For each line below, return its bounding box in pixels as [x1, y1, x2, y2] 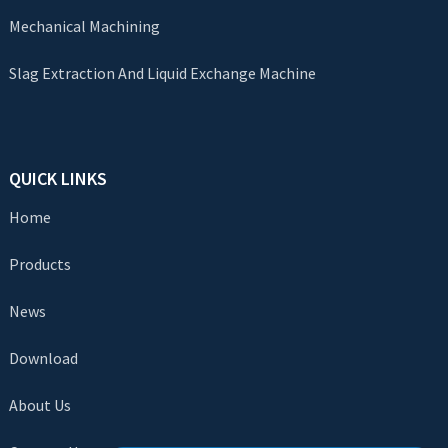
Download [8, 348, 78, 369]
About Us [8, 395, 71, 416]
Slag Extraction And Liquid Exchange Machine [8, 63, 316, 84]
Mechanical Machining [8, 16, 160, 37]
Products [8, 254, 71, 275]
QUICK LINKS [8, 167, 107, 191]
